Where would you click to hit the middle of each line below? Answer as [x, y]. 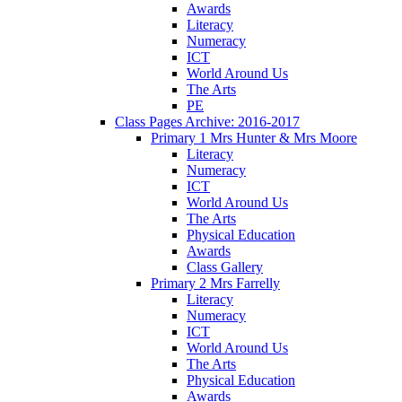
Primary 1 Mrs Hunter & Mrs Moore [254, 137]
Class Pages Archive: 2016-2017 [207, 121]
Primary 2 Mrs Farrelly [215, 283]
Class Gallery [225, 267]
